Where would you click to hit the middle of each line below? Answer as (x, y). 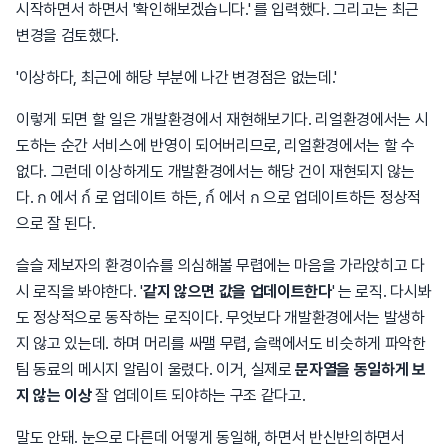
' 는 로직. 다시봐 (381, 291)
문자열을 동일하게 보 (360, 369)
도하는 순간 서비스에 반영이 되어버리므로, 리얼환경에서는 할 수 (215, 145)
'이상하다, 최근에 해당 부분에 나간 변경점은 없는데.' (177, 77)
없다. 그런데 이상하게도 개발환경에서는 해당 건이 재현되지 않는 (215, 171)
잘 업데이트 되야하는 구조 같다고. (198, 395)
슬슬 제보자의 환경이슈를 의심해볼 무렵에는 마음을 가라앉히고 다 (220, 265)
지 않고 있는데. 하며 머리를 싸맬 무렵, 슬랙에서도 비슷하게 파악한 (221, 343)
